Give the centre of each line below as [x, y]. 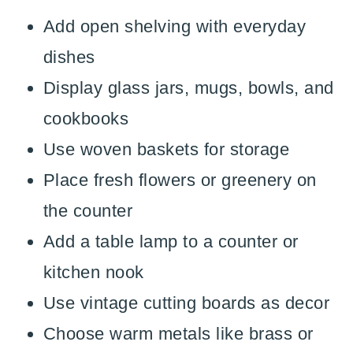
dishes [69, 57]
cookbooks [86, 119]
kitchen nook [93, 272]
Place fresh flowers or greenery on [180, 180]
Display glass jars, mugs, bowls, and [188, 88]
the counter [88, 211]
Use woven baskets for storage [166, 149]
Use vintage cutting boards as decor [186, 303]
